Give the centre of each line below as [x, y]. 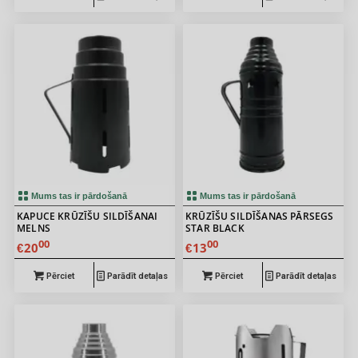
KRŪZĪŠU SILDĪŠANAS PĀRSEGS [260, 217]
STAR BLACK [215, 229]
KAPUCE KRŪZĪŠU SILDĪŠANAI [88, 217]
